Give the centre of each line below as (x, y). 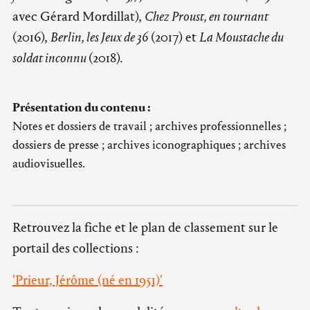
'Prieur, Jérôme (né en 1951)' (88, 280)
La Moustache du (241, 37)
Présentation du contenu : (82, 107)
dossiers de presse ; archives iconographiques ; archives (149, 145)
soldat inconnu (51, 57)
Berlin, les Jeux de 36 (101, 37)
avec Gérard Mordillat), (79, 16)
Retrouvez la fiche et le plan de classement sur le (145, 227)
